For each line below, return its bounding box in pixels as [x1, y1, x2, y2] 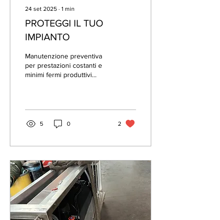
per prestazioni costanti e [25, 61, 102, 69]
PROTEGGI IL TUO [25, 18, 103, 28]
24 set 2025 [25, 5, 57, 12]
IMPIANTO [25, 31, 70, 42]
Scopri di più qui [25, 80, 74, 88]
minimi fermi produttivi [25, 71, 92, 79]
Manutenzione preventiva [25, 52, 102, 60]
